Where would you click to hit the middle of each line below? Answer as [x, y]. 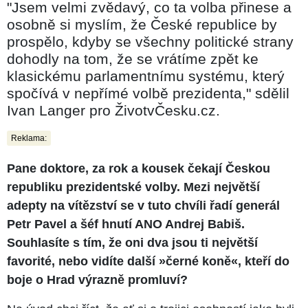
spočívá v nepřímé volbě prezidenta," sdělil [148, 93]
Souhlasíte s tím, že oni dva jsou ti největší [132, 242]
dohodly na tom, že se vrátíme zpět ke [133, 58]
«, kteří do [260, 261]
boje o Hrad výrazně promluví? [97, 279]
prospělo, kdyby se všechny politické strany [150, 41]
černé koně [198, 261]
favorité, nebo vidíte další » [86, 261]
